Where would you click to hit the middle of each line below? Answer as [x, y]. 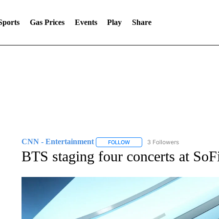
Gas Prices [47, 22]
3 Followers [163, 142]
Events [86, 22]
